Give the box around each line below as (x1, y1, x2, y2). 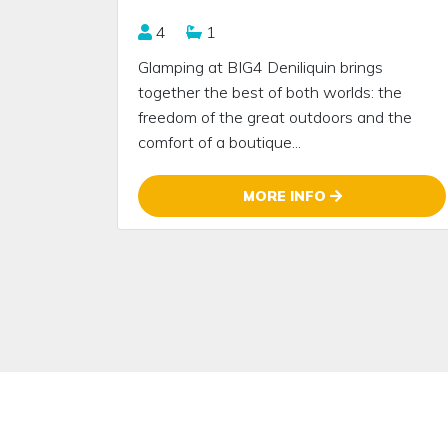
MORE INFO (242, 186, 330, 205)
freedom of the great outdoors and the (138, 106, 412, 127)
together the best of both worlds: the (138, 81, 402, 102)
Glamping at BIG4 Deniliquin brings (138, 56, 383, 77)
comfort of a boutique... (138, 131, 301, 152)
